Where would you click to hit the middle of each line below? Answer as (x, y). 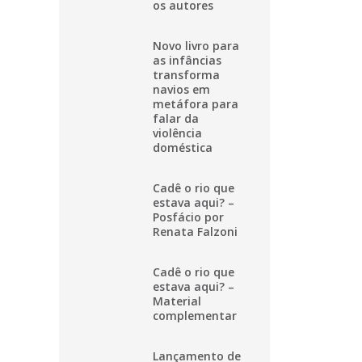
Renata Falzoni (195, 231)
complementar (195, 315)
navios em (181, 89)
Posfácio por (188, 217)
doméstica (183, 147)
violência (177, 133)
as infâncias (187, 60)
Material (177, 301)
